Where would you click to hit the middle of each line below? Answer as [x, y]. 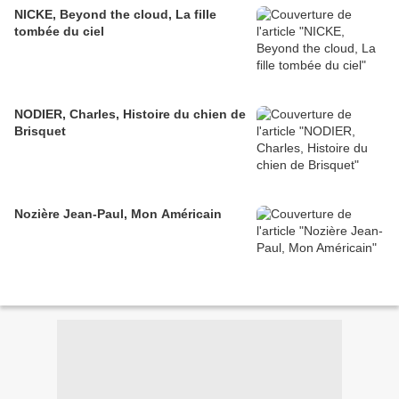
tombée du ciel [59, 32]
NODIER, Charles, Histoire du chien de [130, 114]
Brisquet [40, 131]
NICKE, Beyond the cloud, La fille [115, 15]
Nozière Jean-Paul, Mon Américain [118, 214]
